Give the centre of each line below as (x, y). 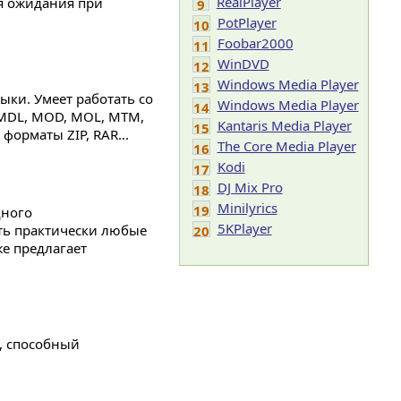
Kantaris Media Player (284, 125)
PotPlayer (247, 22)
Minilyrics (247, 208)
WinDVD (243, 64)
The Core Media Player (286, 146)
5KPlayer (244, 228)
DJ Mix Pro (250, 187)
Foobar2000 (255, 43)
